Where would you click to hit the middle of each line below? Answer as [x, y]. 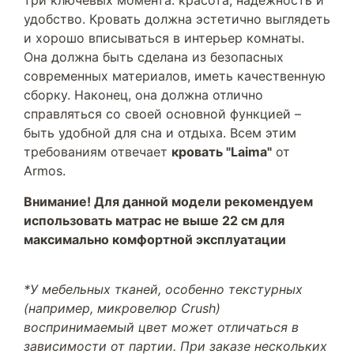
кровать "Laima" [222, 152]
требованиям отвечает [98, 152]
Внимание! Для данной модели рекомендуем [168, 201]
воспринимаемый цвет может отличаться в [161, 327]
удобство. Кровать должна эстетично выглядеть [177, 19]
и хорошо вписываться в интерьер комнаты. [164, 38]
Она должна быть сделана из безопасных [154, 57]
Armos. [45, 171]
